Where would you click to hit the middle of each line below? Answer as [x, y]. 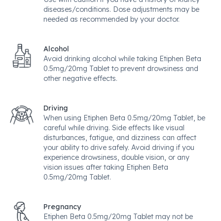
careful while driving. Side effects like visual [114, 128]
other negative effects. [80, 78]
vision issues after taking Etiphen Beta [106, 167]
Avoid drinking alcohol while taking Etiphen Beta [122, 59]
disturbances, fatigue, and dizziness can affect [120, 138]
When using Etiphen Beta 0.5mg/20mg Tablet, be [124, 118]
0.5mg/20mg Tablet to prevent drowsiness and [121, 69]
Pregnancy [62, 207]
